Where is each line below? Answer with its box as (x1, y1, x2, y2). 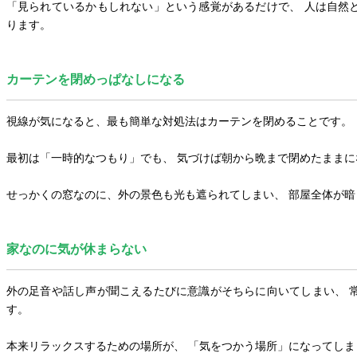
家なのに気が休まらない (6, 242, 147, 257)
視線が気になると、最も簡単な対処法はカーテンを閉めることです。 (6, 115, 352, 128)
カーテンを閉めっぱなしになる (6, 73, 185, 87)
